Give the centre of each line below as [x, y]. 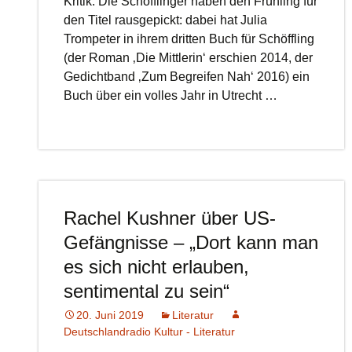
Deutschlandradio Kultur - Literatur [150, 332]
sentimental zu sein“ [147, 291]
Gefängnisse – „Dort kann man [191, 242]
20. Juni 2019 [110, 315]
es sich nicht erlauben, [157, 267]
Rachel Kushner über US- [170, 218]
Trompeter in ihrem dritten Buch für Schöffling [189, 39]
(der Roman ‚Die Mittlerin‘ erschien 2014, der [189, 58]
